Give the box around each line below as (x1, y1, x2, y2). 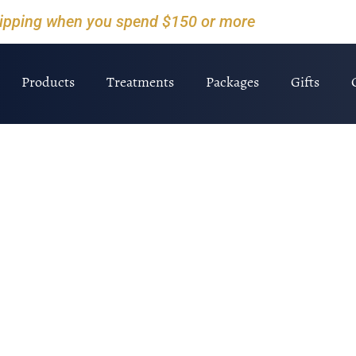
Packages (206, 70, 260, 93)
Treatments (106, 70, 175, 93)
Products (21, 70, 75, 93)
